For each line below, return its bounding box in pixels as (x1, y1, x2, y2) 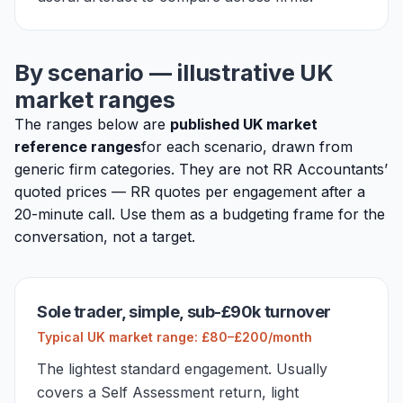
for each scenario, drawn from (141, 138, 353, 156)
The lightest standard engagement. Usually (37, 360, 327, 378)
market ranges (14, 85, 175, 113)
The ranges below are (14, 115, 170, 133)
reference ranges (14, 138, 141, 156)
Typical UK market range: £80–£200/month (37, 329, 312, 345)
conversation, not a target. (14, 228, 195, 246)
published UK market (170, 115, 318, 133)
